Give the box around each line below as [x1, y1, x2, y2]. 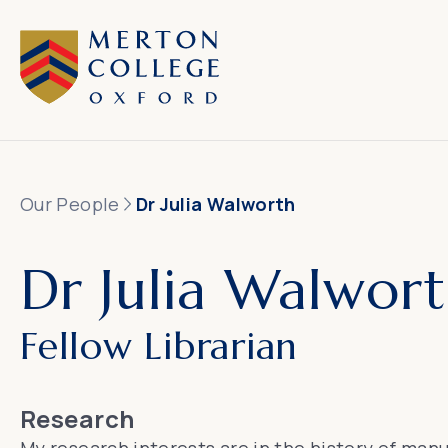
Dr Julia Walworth [135, 192, 296, 216]
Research [20, 402, 135, 435]
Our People [20, 192, 120, 216]
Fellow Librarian [20, 322, 299, 370]
